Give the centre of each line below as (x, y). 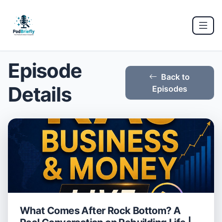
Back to (176, 77)
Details (40, 95)
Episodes (169, 89)
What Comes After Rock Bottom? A (100, 211)
